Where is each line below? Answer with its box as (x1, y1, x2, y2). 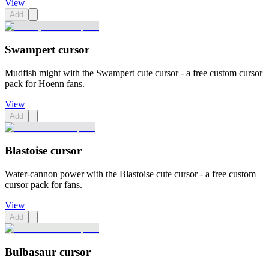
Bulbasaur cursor (5, 245, 91, 258)
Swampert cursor (5, 43, 89, 56)
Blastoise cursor (5, 144, 82, 157)
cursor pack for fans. (5, 180, 82, 190)
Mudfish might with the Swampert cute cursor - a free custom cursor (5, 67, 262, 78)
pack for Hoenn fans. (5, 78, 85, 89)
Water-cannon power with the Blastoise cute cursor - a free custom (5, 169, 256, 180)
